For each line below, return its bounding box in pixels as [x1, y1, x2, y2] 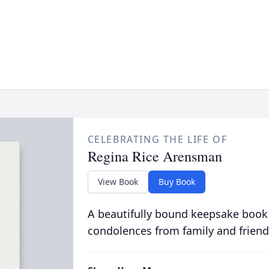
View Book [97, 176, 138, 187]
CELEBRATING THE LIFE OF [87, 133, 228, 146]
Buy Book [158, 176, 195, 187]
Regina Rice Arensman [87, 147, 222, 166]
